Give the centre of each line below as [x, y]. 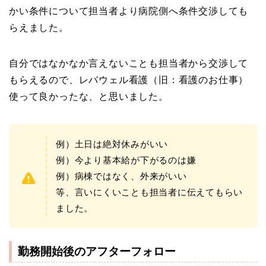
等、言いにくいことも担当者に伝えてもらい [150, 192]
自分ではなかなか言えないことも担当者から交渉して [129, 63]
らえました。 [39, 27]
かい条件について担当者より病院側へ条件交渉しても [129, 11]
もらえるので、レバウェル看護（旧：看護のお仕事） [129, 80]
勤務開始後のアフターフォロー [97, 251]
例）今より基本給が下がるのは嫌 [126, 160]
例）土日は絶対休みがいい [112, 144]
